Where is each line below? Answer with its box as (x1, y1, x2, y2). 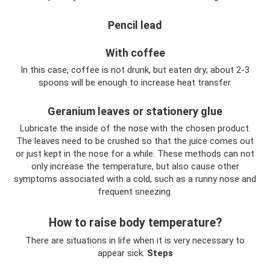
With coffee (105, 46, 165, 60)
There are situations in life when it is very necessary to (25, 235, 245, 246)
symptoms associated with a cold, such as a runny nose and (14, 174, 256, 185)
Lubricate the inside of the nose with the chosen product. (19, 123, 251, 134)
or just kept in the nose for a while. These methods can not (16, 148, 254, 160)
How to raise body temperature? (48, 215, 222, 230)
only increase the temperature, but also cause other (31, 161, 239, 172)
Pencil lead (108, 19, 162, 32)
